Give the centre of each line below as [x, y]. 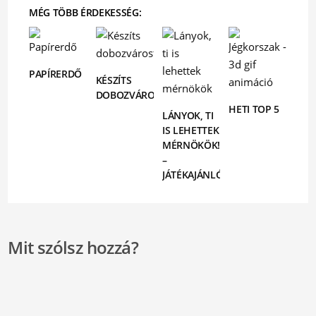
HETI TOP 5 [254, 109]
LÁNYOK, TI [188, 115]
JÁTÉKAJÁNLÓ [193, 175]
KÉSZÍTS [114, 80]
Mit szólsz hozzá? [73, 247]
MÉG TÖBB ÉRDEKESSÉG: [85, 12]
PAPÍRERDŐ [56, 74]
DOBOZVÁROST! [132, 95]
